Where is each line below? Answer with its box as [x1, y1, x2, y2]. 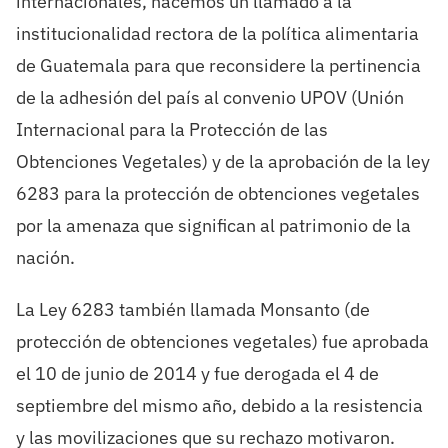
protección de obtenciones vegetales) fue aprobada [15, 330, 429, 354]
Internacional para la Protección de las [15, 118, 328, 142]
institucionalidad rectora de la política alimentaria [15, 22, 419, 46]
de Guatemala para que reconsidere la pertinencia [15, 54, 421, 78]
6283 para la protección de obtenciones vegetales [15, 182, 420, 206]
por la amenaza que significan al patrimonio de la [15, 214, 411, 238]
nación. [15, 246, 75, 270]
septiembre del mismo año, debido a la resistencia [15, 394, 423, 418]
